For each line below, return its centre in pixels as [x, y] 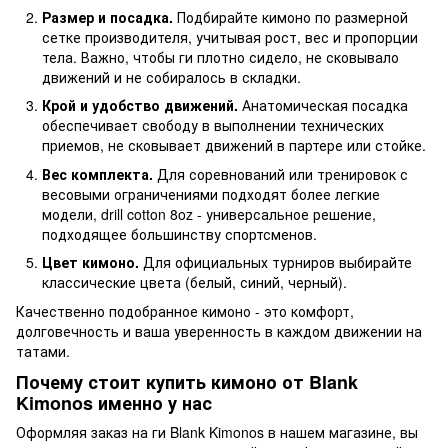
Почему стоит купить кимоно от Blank [187, 381]
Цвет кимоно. [90, 262]
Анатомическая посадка [323, 105]
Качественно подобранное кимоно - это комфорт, [185, 310]
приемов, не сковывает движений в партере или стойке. [234, 145]
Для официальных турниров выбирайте [275, 262]
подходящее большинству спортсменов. [179, 233]
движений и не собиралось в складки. [171, 76]
